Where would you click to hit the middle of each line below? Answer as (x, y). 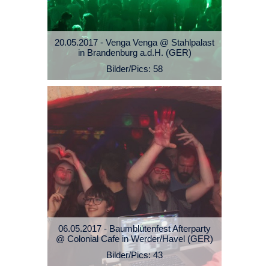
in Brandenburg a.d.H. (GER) (134, 53)
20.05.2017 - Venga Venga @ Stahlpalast (134, 43)
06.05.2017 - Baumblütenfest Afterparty (134, 229)
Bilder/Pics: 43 (134, 255)
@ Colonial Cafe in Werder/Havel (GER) (134, 239)
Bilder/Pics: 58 (134, 69)
